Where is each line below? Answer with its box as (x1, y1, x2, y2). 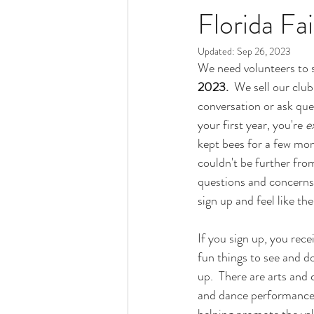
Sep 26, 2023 (237, 44, 291, 58)
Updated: (198, 44, 237, 58)
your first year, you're (198, 116, 306, 134)
